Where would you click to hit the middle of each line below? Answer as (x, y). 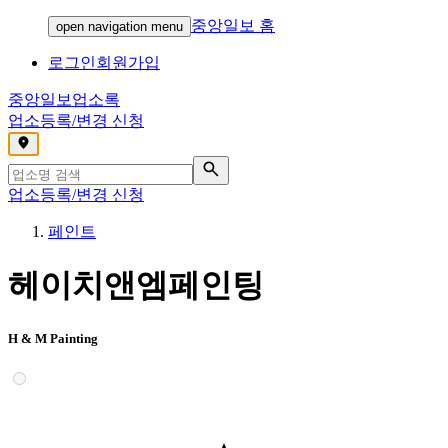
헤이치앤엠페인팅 (136, 285)
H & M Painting (53, 338)
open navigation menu (119, 26)
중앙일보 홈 (233, 25)
